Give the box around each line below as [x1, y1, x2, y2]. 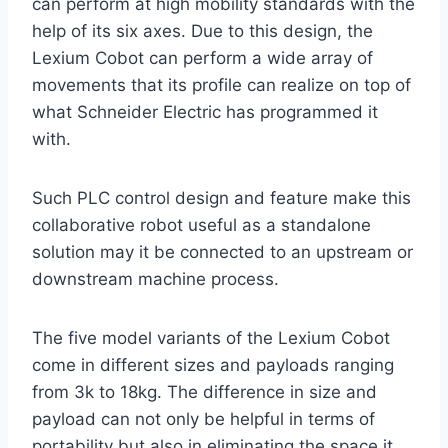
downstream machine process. [32, 269, 279, 290]
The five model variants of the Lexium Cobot [32, 328, 390, 349]
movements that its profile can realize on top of [32, 75, 411, 96]
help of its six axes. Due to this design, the [32, 21, 373, 42]
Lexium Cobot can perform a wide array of [32, 48, 373, 69]
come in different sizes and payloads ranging [32, 355, 394, 376]
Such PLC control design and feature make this [32, 188, 411, 209]
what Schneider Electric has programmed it [32, 102, 378, 123]
